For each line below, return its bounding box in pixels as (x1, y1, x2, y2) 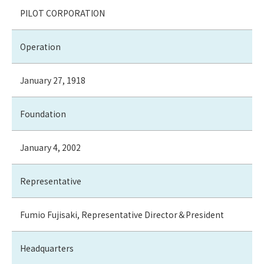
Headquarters (20, 242, 74, 255)
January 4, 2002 (20, 141, 81, 154)
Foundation (20, 108, 66, 120)
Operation (20, 41, 61, 53)
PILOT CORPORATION (20, 7, 105, 19)
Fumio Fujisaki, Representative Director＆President (20, 209, 232, 221)
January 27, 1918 (20, 74, 85, 87)
